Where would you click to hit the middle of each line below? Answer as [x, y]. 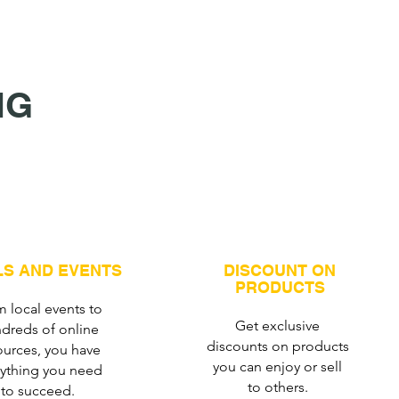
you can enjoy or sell [278, 366]
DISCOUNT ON [280, 270]
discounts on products [277, 346]
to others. [277, 387]
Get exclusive [278, 326]
